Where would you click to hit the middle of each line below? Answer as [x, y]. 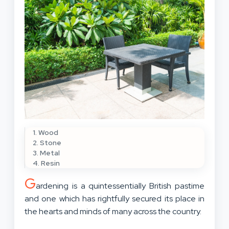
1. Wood [45, 132]
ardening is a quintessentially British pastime [120, 186]
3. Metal [46, 153]
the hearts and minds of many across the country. [113, 211]
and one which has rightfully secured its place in [114, 198]
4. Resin [46, 163]
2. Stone [47, 142]
